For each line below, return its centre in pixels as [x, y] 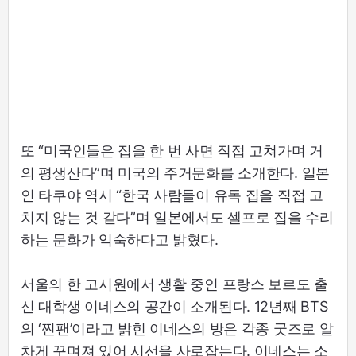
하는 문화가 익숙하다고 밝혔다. [120, 239]
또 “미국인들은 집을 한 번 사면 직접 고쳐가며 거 [172, 150]
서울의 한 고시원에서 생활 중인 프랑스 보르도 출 [174, 284]
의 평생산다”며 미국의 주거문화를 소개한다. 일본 [175, 172]
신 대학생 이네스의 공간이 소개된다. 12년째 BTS [174, 306]
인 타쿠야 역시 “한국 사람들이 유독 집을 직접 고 [172, 195]
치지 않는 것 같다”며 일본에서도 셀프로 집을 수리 [177, 217]
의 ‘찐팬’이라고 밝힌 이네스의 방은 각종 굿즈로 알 [177, 328]
